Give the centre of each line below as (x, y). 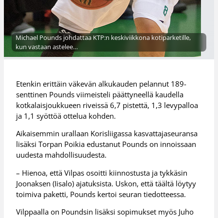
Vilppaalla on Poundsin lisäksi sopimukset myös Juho (105, 212)
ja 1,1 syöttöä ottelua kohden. (66, 116)
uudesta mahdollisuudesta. (62, 155)
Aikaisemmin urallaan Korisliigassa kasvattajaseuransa (107, 134)
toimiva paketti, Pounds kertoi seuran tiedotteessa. (101, 194)
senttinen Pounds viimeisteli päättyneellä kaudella (100, 94)
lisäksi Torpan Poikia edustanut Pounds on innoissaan (106, 144)
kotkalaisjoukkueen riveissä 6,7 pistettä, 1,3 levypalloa (107, 105)
